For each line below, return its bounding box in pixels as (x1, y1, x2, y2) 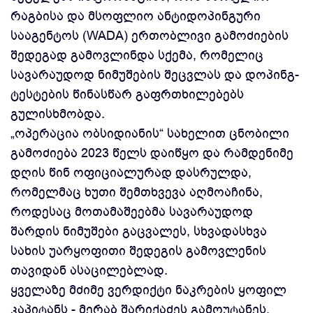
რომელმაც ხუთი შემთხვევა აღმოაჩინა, (10, 184, 263, 201)
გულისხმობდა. (10, 105, 105, 122)
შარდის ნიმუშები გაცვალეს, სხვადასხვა (10, 223, 267, 240)
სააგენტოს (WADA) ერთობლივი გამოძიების (10, 27, 289, 44)
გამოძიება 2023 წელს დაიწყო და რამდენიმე (10, 145, 293, 161)
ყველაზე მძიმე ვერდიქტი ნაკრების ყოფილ (10, 282, 286, 298)
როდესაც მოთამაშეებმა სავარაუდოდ (10, 203, 253, 220)
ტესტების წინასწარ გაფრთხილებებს (10, 86, 244, 103)
